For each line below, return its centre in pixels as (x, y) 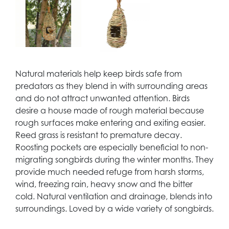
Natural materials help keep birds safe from (99, 74)
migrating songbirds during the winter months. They (114, 160)
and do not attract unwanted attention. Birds (102, 98)
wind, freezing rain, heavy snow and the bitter (104, 184)
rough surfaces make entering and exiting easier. (110, 123)
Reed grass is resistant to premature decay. (99, 135)
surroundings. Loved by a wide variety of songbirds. (114, 209)
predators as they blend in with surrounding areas (111, 86)
